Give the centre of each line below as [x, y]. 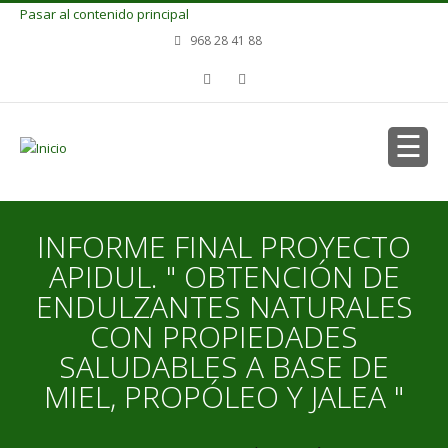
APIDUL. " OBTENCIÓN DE [224, 276]
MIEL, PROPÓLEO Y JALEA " [224, 396]
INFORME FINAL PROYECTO [224, 246]
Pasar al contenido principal [104, 14]
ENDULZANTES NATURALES [224, 306]
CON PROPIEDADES [224, 336]
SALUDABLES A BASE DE [224, 366]
